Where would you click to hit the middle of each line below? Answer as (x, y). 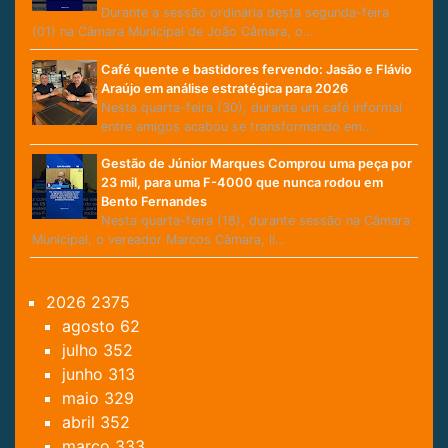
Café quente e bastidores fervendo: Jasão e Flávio (256, 69)
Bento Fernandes (153, 202)
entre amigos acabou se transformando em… (236, 126)
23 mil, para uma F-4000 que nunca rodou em (241, 183)
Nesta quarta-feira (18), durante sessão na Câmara (255, 221)
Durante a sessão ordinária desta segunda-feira (244, 13)
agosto (91, 326)
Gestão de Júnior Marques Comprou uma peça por (256, 164)
